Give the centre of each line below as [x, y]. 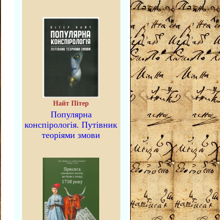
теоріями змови [71, 135]
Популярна [71, 114]
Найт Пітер [71, 103]
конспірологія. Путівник [71, 125]
